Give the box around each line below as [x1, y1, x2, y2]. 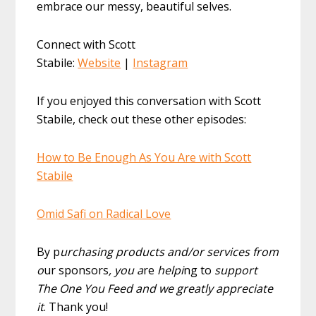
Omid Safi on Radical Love [37, 206, 171, 222]
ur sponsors [44, 262, 109, 279]
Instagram [133, 55, 188, 71]
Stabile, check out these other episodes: [37, 111, 247, 128]
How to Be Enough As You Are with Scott [37, 150, 252, 166]
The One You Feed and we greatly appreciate [37, 281, 274, 297]
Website [78, 55, 121, 71]
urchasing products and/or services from [60, 244, 279, 260]
